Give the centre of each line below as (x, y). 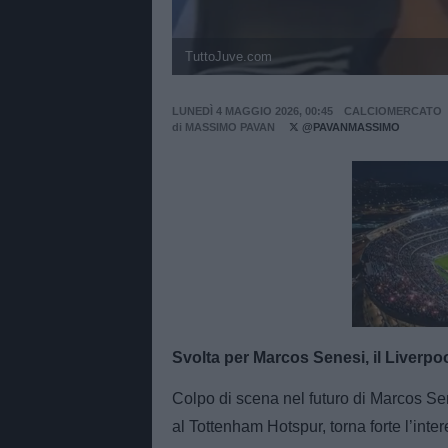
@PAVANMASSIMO (349, 127)
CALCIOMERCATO (392, 111)
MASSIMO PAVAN (230, 127)
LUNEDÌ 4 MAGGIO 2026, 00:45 (252, 111)
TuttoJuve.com (228, 56)
